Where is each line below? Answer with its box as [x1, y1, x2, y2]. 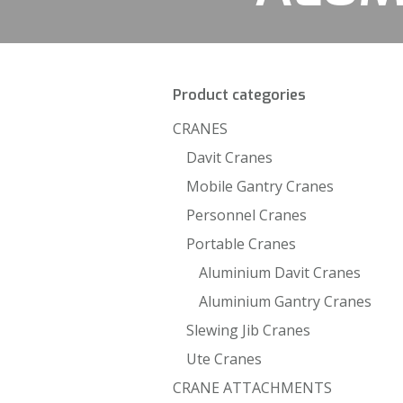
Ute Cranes [186, 349, 262, 369]
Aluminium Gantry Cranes [199, 291, 372, 311]
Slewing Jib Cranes [186, 320, 310, 340]
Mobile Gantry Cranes [186, 176, 334, 196]
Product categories [173, 85, 306, 104]
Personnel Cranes [186, 205, 307, 225]
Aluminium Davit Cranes [199, 263, 362, 282]
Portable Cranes [186, 234, 296, 254]
